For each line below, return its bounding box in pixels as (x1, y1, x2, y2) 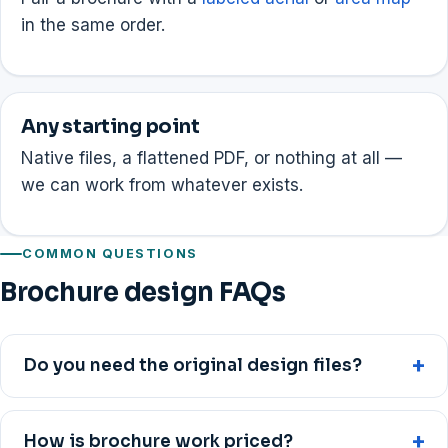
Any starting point (21, 114, 200, 140)
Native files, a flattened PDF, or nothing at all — (21, 147, 402, 168)
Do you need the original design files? (23, 355, 362, 377)
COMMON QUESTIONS (22, 245, 198, 261)
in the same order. (21, 14, 165, 35)
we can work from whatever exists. (21, 174, 303, 195)
